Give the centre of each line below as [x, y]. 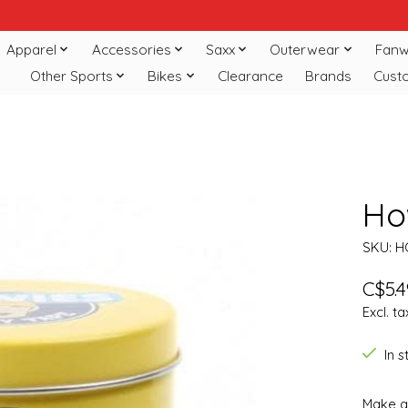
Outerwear [305, 49]
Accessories [131, 49]
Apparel [32, 49]
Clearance [250, 76]
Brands [328, 76]
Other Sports [71, 76]
